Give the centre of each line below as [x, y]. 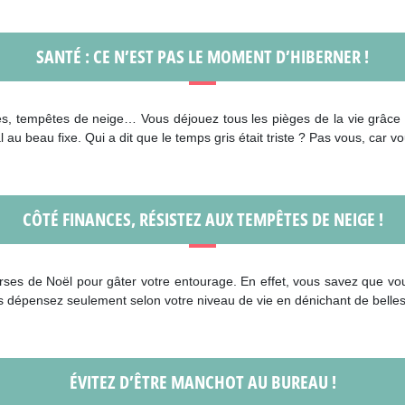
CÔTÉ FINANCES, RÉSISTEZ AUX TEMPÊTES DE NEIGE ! [202, 219]
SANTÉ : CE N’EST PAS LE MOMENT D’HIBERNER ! [202, 57]
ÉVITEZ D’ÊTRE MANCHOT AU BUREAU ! [202, 382]
